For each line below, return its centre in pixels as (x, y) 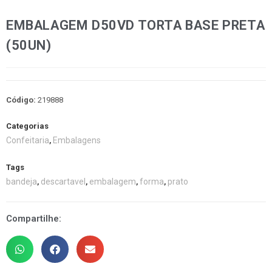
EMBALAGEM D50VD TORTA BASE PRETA (136, 25)
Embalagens (77, 141)
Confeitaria (28, 141)
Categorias (27, 126)
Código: (22, 100)
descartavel (63, 182)
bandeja (22, 182)
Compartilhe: (34, 219)
